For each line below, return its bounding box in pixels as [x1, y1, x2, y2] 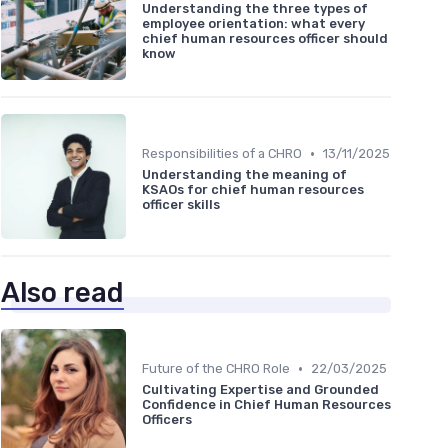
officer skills [142, 197, 220, 213]
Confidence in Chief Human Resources [142, 397, 391, 413]
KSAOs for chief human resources [142, 182, 364, 198]
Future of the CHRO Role [142, 361, 290, 377]
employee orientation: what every [142, 15, 365, 31]
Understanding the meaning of [142, 167, 347, 183]
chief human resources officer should [142, 30, 388, 46]
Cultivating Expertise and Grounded [142, 382, 379, 398]
